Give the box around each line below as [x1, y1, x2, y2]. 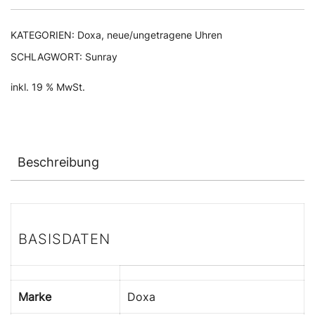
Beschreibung [18, 154, 99, 169]
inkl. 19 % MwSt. [11, 80, 85, 93]
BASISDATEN [18, 230, 110, 247]
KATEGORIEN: [11, 28, 77, 41]
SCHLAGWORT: [11, 50, 85, 63]
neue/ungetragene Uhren [107, 28, 222, 41]
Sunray [85, 50, 117, 63]
